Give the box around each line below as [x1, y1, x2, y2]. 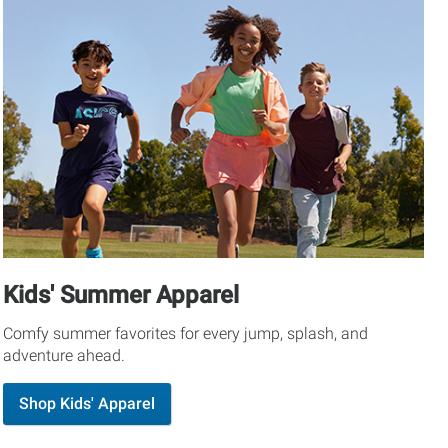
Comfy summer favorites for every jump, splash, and [2, 324, 368, 344]
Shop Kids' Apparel [18, 394, 155, 414]
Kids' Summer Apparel [2, 281, 239, 310]
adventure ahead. [2, 346, 125, 366]
